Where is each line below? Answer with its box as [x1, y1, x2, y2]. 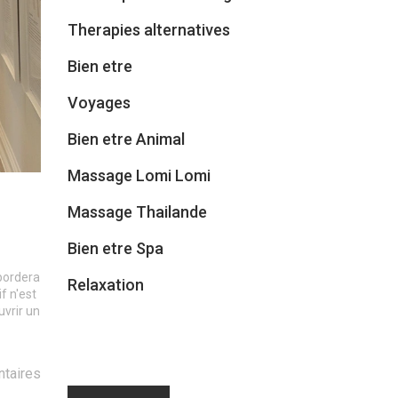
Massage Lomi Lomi [68, 165, 211, 185]
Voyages [68, 92, 131, 112]
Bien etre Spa [68, 238, 163, 258]
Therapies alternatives [68, 20, 230, 39]
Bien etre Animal [68, 129, 185, 148]
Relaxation [68, 275, 144, 294]
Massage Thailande [68, 202, 207, 221]
